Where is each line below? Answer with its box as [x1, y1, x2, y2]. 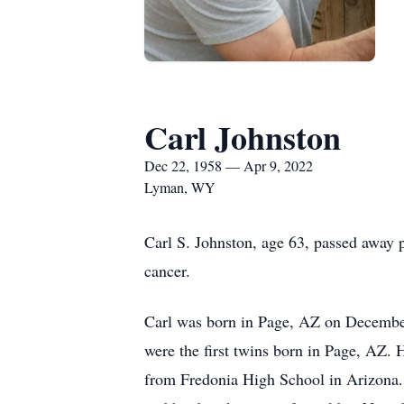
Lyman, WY [144, 178, 216, 197]
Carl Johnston [144, 114, 341, 161]
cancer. [144, 260, 190, 281]
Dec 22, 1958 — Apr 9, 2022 [144, 156, 313, 175]
